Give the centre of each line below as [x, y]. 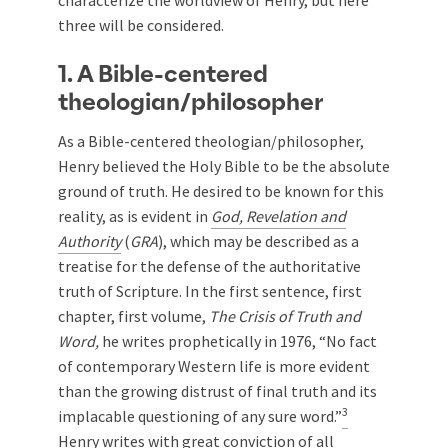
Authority [89, 241]
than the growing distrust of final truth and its [217, 391]
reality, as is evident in [134, 216]
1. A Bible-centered [163, 75]
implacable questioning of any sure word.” [200, 416]
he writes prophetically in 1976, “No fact [238, 341]
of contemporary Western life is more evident [214, 366]
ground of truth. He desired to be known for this [221, 191]
